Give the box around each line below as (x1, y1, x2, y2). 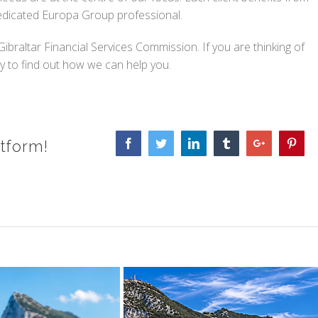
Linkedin (199, 137, 239, 149)
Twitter (166, 137, 198, 149)
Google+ (264, 137, 304, 149)
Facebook (133, 137, 177, 149)
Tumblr (231, 137, 264, 149)
